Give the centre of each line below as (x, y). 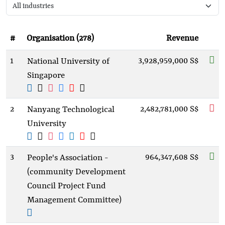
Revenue (182, 38)
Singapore (46, 76)
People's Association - (68, 158)
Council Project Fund (66, 186)
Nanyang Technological (71, 110)
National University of (68, 62)
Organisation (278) (60, 38)
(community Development (76, 172)
